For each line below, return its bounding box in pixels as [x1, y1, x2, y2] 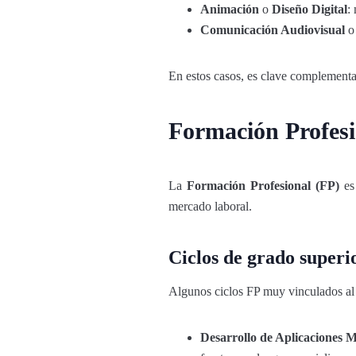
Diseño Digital [272, 2, 347, 16]
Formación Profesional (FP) [187, 179, 340, 192]
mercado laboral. [168, 199, 252, 213]
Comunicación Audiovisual [200, 23, 345, 37]
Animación [200, 2, 259, 16]
